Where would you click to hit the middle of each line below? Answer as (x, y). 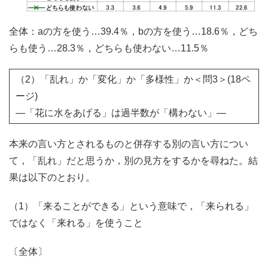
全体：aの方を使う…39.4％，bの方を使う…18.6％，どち (133, 32)
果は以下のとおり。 (52, 178)
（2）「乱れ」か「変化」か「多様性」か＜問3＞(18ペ (133, 80)
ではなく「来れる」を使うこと (76, 223)
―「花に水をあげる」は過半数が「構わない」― (121, 113)
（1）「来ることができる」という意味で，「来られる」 (131, 206)
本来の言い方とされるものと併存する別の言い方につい (129, 144)
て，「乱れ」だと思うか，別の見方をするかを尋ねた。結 (133, 161)
